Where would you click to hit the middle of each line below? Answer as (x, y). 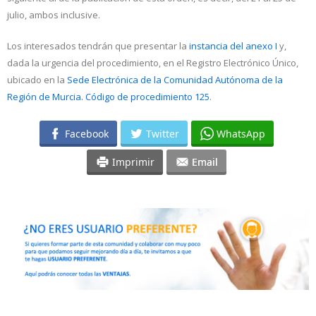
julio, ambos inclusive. (54, 15)
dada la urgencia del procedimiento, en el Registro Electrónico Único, (153, 63)
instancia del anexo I (233, 46)
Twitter (162, 133)
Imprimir (133, 162)
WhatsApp (241, 133)
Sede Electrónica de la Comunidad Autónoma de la (175, 80)
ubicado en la (37, 80)
